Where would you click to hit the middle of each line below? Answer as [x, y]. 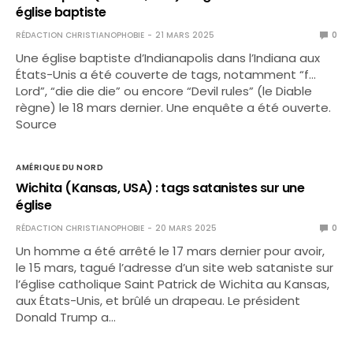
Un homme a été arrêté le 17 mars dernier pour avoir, [171, 251]
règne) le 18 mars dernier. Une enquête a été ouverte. [174, 108]
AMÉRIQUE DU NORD [59, 167]
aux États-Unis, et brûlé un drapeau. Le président [158, 301]
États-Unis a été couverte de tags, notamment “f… [166, 74]
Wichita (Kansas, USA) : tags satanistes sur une [160, 188]
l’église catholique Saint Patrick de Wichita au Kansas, [173, 284]
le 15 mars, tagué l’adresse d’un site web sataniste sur [175, 268]
